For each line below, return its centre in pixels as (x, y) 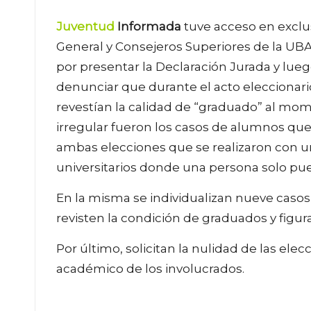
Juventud (85, 26)
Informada (149, 26)
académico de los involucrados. (150, 268)
